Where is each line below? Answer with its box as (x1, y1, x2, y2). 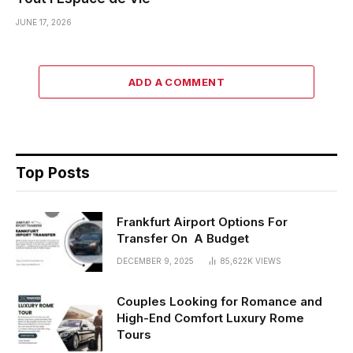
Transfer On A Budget (117, 230, 249, 246)
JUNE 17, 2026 (16, 17, 72, 27)
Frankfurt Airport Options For (117, 214, 288, 229)
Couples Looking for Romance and (117, 293, 322, 309)
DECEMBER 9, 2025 (117, 255, 194, 266)
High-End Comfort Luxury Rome (117, 310, 310, 325)
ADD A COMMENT (128, 75, 225, 88)
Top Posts (16, 163, 90, 182)
